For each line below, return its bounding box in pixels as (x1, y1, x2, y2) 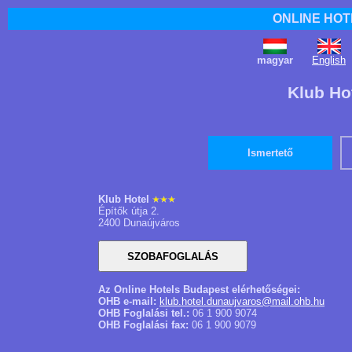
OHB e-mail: (98, 295, 159, 307)
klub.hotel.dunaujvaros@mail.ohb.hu (159, 295, 324, 307)
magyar (257, 54, 293, 66)
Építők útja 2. (98, 205, 159, 217)
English (312, 54, 346, 66)
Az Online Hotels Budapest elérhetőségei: (98, 284, 300, 295)
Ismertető (247, 147, 293, 159)
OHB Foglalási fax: (98, 319, 189, 331)
